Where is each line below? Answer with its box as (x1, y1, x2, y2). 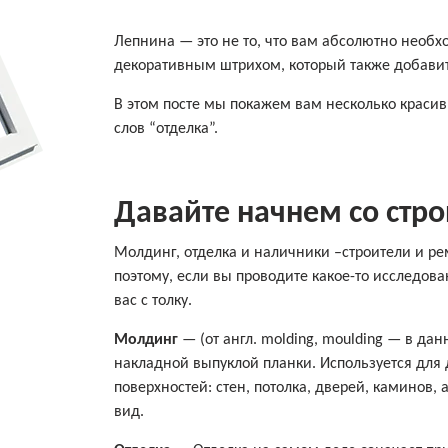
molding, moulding (261, 331, 383, 348)
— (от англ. (178, 331, 261, 348)
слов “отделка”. (114, 120, 218, 137)
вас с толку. (114, 292, 192, 309)
